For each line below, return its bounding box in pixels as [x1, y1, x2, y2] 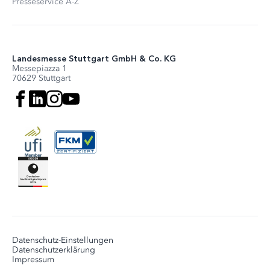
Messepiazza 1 [12, 63, 67, 74]
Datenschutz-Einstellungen [12, 235, 113, 246]
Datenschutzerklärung [12, 245, 95, 256]
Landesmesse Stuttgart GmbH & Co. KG [12, 54, 176, 64]
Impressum [12, 254, 54, 265]
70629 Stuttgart [12, 73, 71, 84]
